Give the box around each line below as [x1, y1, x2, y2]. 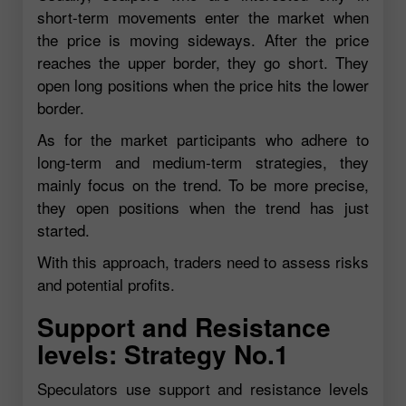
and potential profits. [37, 273, 175, 295]
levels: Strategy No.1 [37, 335, 289, 372]
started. [37, 218, 90, 241]
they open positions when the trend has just [37, 196, 369, 218]
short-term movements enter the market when [37, 5, 369, 28]
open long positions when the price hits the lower [37, 73, 369, 96]
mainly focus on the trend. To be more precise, [37, 173, 369, 196]
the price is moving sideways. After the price [37, 28, 369, 51]
